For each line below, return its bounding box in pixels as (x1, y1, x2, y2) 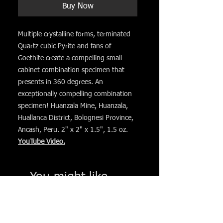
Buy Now (62, 2, 94, 10)
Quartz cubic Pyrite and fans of (18, 43, 111, 50)
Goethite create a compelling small (18, 55, 122, 62)
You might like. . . (30, 171, 127, 184)
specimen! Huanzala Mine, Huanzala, (18, 103, 128, 110)
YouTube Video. (18, 138, 65, 145)
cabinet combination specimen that (18, 67, 124, 74)
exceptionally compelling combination (18, 91, 132, 98)
